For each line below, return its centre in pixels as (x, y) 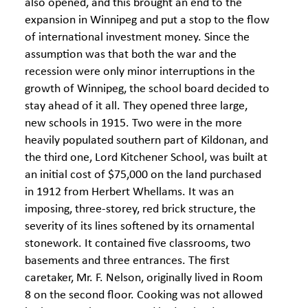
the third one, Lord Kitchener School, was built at (146, 158)
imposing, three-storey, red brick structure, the (140, 209)
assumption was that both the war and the (131, 55)
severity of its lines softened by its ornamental (140, 227)
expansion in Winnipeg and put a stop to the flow (147, 20)
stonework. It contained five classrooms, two (138, 244)
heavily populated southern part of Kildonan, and (146, 141)
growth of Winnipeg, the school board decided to (147, 89)
